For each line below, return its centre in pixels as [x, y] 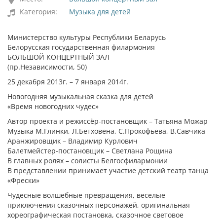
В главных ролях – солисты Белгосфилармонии [88, 161]
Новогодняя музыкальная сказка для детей [80, 96]
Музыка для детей [100, 12]
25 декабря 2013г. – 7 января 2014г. [68, 82]
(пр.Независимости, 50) [47, 67]
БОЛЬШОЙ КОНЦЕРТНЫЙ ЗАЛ [58, 57]
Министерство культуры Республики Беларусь [87, 37]
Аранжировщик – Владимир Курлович [73, 141]
